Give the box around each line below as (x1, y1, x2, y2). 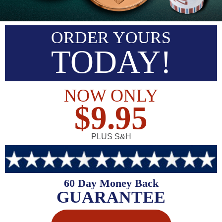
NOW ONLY (64, 85, 158, 106)
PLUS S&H (91, 132, 131, 141)
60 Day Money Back (63, 177, 159, 190)
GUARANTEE (56, 188, 166, 207)
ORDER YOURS (51, 28, 171, 47)
